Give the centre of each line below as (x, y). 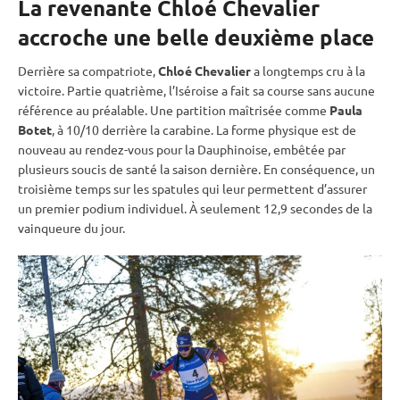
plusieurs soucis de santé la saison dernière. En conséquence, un (196, 168)
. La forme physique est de (283, 129)
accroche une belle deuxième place (196, 37)
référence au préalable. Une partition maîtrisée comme (174, 109)
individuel (156, 208)
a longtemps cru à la (308, 70)
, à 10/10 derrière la (107, 129)
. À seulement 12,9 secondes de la (278, 208)
